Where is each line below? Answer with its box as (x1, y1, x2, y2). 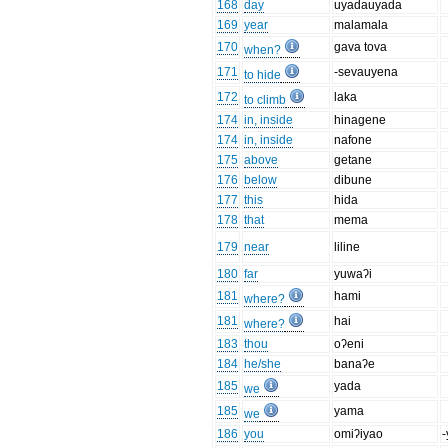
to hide (244, 68, 282, 83)
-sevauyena (334, 65, 399, 80)
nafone (334, 133, 373, 148)
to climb (244, 93, 287, 108)
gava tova (334, 40, 388, 55)
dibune (334, 173, 373, 188)
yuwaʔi (334, 267, 373, 282)
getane (334, 153, 373, 168)
